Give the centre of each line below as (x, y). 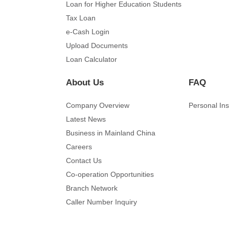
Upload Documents (97, 45)
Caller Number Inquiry (101, 202)
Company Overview (97, 105)
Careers (79, 147)
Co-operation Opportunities (110, 174)
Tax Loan (81, 18)
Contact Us (84, 161)
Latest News (86, 119)
